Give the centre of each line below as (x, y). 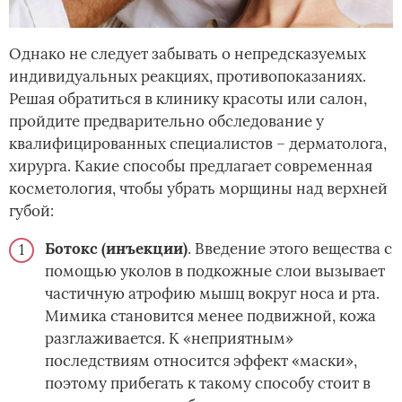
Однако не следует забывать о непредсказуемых (188, 53)
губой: (31, 210)
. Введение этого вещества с (290, 248)
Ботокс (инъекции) (116, 248)
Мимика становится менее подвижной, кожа (210, 315)
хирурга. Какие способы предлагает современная (191, 166)
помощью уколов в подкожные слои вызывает (215, 271)
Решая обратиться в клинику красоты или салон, (188, 98)
